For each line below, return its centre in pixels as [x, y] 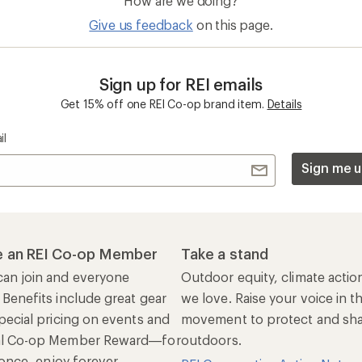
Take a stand [225, 254]
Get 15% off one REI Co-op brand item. [162, 104]
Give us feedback [141, 25]
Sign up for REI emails [181, 84]
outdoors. [211, 340]
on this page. [234, 25]
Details [284, 104]
